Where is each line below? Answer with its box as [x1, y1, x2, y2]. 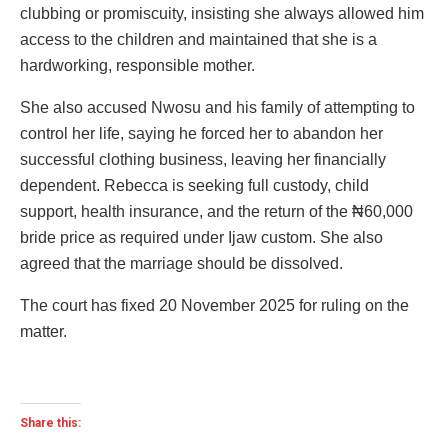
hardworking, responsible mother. [20, 56, 255, 74]
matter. [20, 322, 67, 340]
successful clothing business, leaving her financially [20, 150, 386, 168]
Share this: [20, 415, 81, 430]
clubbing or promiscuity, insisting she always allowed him [20, 4, 424, 22]
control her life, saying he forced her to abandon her [20, 124, 383, 142]
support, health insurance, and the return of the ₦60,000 [20, 202, 413, 220]
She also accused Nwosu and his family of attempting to [20, 98, 415, 116]
